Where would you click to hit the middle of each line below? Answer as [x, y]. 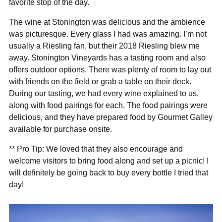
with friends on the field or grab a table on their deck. [100, 81]
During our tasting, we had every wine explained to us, [104, 93]
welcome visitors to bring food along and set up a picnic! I [109, 161]
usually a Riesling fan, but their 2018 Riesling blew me [104, 46]
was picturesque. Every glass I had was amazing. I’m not [108, 34]
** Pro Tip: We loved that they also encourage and [96, 149]
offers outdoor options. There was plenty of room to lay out [110, 69]
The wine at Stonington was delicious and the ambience [107, 22]
